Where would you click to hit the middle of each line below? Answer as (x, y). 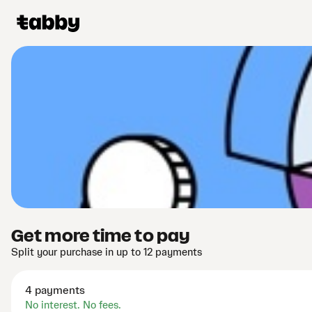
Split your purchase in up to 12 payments (107, 253)
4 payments (55, 291)
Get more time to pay (100, 236)
